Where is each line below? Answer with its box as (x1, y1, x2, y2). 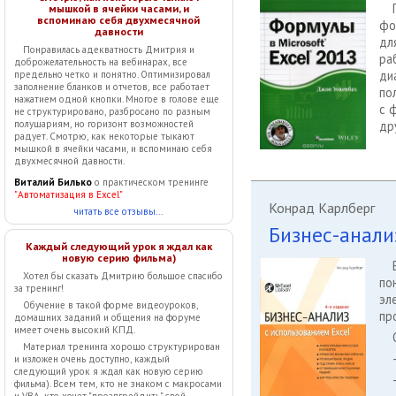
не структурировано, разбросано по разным (14, 105, 210, 118)
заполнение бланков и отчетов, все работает (14, 80, 209, 93)
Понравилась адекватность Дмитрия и (23, 43, 194, 56)
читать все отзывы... (74, 205, 164, 217)
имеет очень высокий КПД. (14, 324, 135, 336)
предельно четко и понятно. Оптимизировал (14, 68, 210, 80)
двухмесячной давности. (14, 155, 125, 167)
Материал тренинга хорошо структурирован (23, 340, 220, 353)
